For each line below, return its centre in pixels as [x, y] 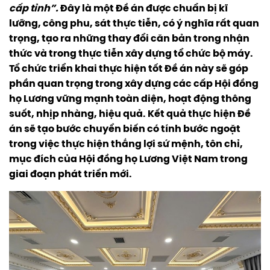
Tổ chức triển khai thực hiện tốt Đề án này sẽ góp [129, 69]
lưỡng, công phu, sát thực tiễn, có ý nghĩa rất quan [134, 24]
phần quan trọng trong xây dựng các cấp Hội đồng [134, 84]
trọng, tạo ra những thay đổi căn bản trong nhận [129, 39]
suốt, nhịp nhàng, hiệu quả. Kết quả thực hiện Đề [130, 114]
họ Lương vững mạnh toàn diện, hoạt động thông [130, 99]
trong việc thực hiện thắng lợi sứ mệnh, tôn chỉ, [126, 144]
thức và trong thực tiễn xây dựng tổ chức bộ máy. [131, 54]
